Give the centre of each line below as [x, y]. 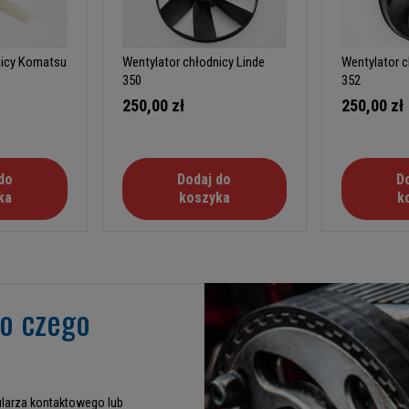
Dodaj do [204, 180]
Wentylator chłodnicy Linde [194, 63]
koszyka [204, 198]
